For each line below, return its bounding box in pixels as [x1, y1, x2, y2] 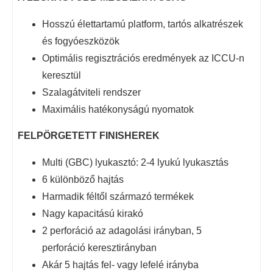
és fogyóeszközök [42, 35, 119, 46]
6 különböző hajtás [42, 174, 124, 185]
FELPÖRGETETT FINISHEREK [18, 130, 160, 141]
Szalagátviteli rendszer [42, 87, 141, 97]
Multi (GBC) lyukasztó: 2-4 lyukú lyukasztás [42, 157, 229, 168]
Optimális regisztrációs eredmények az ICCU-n [42, 52, 244, 63]
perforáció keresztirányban [42, 242, 157, 253]
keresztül [42, 69, 81, 80]
